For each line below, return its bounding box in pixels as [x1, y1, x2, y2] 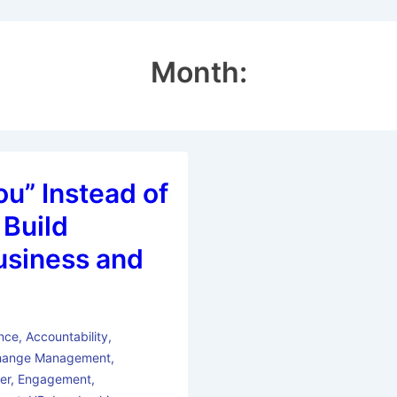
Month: [150, 55, 247, 90]
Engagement [18, 371, 92, 387]
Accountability [25, 329, 108, 345]
